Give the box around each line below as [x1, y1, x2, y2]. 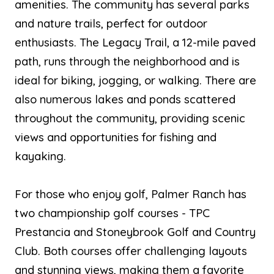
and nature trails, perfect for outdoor [15, 15, 207, 31]
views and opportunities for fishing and [15, 129, 217, 144]
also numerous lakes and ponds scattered [15, 91, 235, 106]
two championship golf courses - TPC [15, 205, 210, 220]
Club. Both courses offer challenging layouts [15, 243, 247, 258]
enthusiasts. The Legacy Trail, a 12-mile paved [15, 34, 256, 50]
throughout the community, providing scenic [15, 110, 245, 125]
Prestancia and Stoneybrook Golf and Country [15, 224, 256, 239]
